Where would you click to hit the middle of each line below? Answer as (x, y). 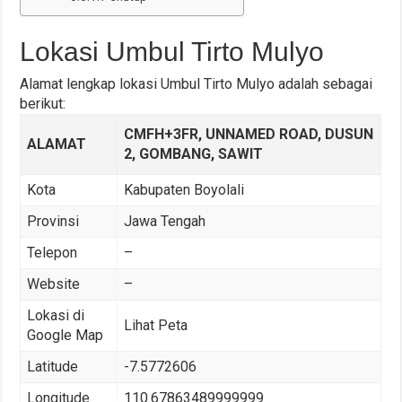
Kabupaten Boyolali (184, 190)
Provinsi (52, 222)
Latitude (52, 367)
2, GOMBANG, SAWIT (193, 154)
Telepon (52, 253)
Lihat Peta (155, 326)
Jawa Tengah (164, 222)
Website (53, 284)
